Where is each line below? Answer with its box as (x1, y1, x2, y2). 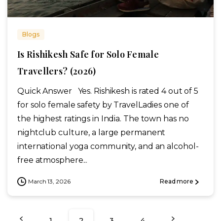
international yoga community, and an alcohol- (17, 141, 199, 151)
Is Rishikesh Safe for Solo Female (17, 48, 159, 60)
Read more (159, 178, 193, 185)
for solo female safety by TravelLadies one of (17, 100, 189, 110)
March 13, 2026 (28, 177, 71, 185)
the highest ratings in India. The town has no (17, 113, 189, 123)
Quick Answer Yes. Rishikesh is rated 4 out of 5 (17, 86, 199, 96)
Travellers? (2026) (17, 65, 96, 77)
